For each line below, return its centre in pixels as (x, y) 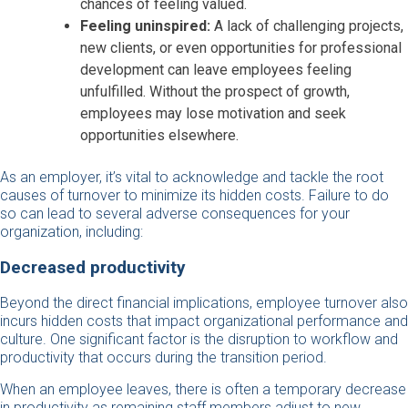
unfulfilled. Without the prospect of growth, (215, 91)
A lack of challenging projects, (307, 25)
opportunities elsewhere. (161, 135)
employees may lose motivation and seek (213, 113)
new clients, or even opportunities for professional (241, 47)
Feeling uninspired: (145, 25)
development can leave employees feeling (216, 69)
